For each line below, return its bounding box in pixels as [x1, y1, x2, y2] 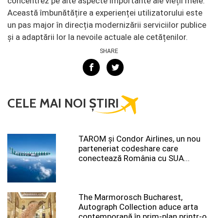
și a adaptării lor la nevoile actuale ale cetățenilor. [7, 32, 188, 42]
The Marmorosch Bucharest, [78, 192, 182, 202]
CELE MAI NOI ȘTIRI [7, 95, 119, 111]
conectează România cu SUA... [78, 153, 190, 163]
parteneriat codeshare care [78, 143, 178, 153]
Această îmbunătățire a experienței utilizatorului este [7, 7, 202, 18]
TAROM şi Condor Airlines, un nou [78, 133, 200, 144]
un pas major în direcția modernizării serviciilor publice [7, 19, 206, 30]
